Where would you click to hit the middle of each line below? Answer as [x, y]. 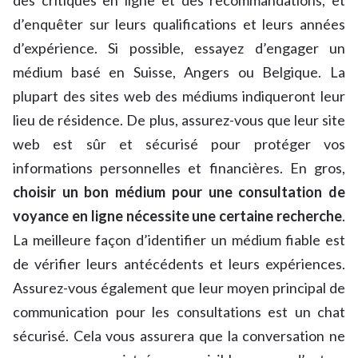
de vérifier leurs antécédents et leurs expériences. [179, 264]
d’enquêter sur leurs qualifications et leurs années [179, 24]
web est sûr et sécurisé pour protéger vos [179, 144]
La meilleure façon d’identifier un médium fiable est [179, 240]
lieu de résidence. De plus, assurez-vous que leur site [179, 120]
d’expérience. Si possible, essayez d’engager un [179, 48]
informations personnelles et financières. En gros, [179, 168]
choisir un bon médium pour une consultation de [179, 192]
